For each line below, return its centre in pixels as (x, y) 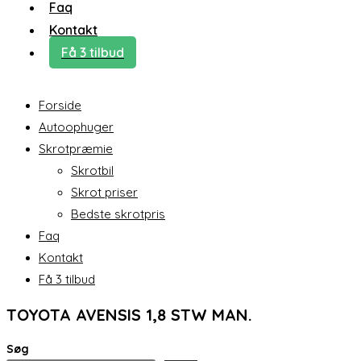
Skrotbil (92, 170)
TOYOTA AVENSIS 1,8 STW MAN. (129, 314)
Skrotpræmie (76, 149)
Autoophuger (76, 127)
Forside (60, 105)
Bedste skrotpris (118, 214)
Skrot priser (104, 192)
